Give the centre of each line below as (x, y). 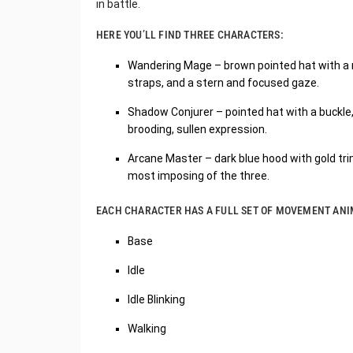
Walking (147, 329)
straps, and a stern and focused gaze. (223, 83)
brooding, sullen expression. (197, 129)
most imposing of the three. (199, 176)
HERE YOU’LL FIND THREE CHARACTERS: (190, 35)
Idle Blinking (156, 299)
